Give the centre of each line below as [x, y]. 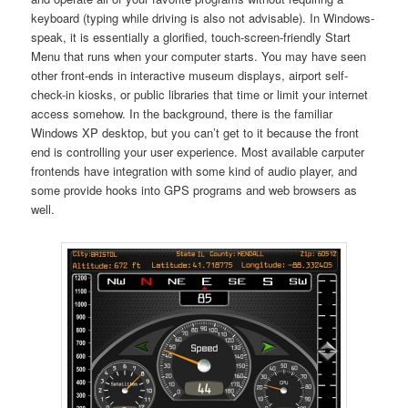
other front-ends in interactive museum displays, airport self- [190, 75]
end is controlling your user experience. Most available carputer [198, 151]
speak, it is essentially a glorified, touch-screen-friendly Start [191, 36]
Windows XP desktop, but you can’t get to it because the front [195, 132]
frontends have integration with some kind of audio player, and [194, 170]
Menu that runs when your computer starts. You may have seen [199, 56]
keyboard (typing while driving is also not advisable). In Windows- [203, 17]
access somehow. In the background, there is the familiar [182, 113]
